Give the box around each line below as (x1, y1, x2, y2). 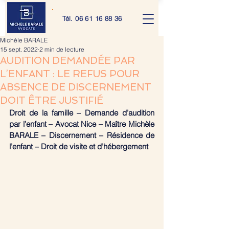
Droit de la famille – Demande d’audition (9, 108, 154, 118)
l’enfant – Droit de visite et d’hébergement (9, 142, 150, 151)
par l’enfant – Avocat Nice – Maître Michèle (9, 119, 154, 129)
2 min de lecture (39, 45, 84, 53)
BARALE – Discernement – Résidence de (9, 130, 154, 140)
